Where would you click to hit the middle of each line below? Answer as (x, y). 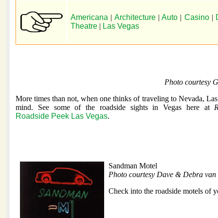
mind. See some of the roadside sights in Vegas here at (115, 108)
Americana (91, 18)
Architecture (134, 18)
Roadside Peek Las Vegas (62, 116)
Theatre (84, 26)
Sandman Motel (133, 166)
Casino (197, 18)
